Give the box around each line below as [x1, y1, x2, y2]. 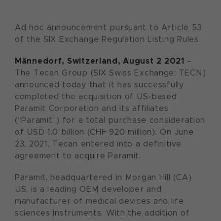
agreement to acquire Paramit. [15, 151, 141, 160]
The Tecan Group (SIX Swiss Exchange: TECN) [15, 68, 206, 77]
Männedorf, [15, 56, 67, 66]
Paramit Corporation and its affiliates [15, 104, 169, 113]
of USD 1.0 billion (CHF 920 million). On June [15, 127, 194, 137]
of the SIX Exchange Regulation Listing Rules [15, 35, 199, 44]
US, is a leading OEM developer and [15, 184, 162, 194]
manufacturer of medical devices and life [15, 196, 184, 206]
